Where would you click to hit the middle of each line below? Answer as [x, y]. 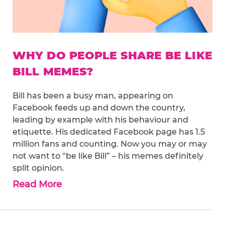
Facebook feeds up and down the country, [99, 108]
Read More [37, 185]
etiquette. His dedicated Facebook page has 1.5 [109, 132]
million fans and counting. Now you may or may [110, 144]
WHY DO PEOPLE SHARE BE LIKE [113, 56]
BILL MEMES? [53, 72]
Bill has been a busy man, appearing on [93, 96]
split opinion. [38, 168]
